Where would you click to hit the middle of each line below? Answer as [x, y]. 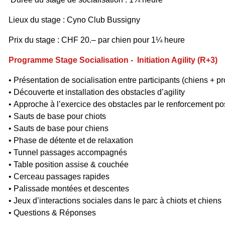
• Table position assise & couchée [69, 164]
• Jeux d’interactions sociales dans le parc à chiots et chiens [115, 201]
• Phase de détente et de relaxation [71, 140]
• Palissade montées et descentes [69, 189]
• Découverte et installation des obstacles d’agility [97, 92]
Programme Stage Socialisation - [72, 60]
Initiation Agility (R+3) [176, 60]
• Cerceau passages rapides [59, 177]
